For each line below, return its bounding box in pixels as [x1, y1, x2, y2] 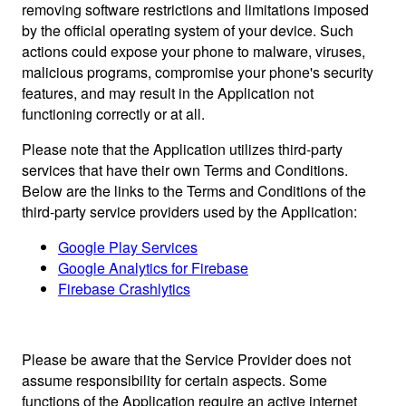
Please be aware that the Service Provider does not [22, 349, 351, 370]
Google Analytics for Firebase [58, 257, 248, 278]
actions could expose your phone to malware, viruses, [22, 41, 365, 62]
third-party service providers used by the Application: [22, 201, 357, 222]
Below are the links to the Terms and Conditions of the [22, 180, 366, 201]
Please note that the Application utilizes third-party [22, 139, 343, 159]
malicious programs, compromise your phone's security [22, 62, 373, 82]
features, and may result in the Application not [22, 82, 314, 103]
